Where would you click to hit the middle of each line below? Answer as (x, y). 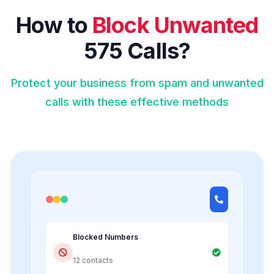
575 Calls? (137, 50)
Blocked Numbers (106, 237)
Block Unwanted (175, 25)
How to (54, 25)
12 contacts (93, 260)
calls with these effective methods (137, 102)
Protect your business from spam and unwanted (137, 83)
